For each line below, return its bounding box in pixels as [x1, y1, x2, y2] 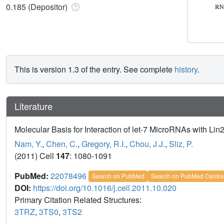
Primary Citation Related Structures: [14, 194, 143, 206]
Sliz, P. [169, 138, 193, 150]
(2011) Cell [14, 150, 56, 162]
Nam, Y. [14, 138, 42, 150]
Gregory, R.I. [81, 138, 125, 150]
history [174, 63, 197, 75]
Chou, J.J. [129, 138, 165, 150]
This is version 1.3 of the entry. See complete [14, 63, 174, 75]
